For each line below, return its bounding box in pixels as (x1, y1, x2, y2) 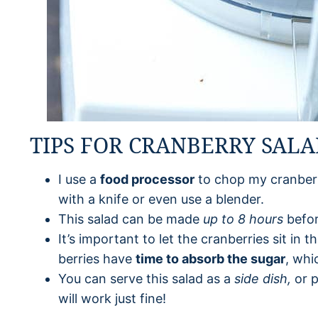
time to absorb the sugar (136, 251, 285, 266)
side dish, (234, 271, 291, 286)
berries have (58, 251, 136, 266)
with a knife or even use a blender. (58, 192, 264, 207)
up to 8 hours (203, 212, 283, 226)
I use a (58, 172, 100, 187)
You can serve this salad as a (58, 271, 234, 286)
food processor (100, 172, 194, 187)
